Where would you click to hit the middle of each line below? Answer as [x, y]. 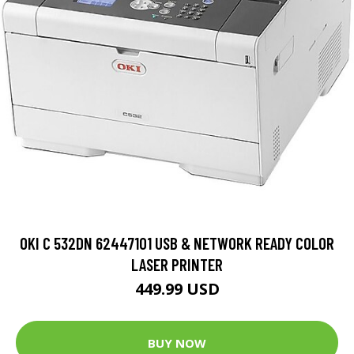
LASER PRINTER [177, 265]
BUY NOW [177, 343]
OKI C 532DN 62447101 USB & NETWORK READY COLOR [177, 243]
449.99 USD [177, 289]
